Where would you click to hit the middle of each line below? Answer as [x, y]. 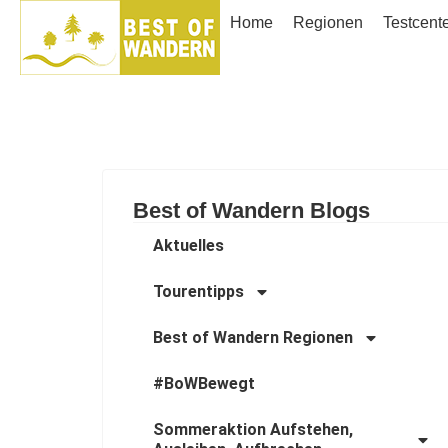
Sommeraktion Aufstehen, [253, 429]
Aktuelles [188, 245]
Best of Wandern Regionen [253, 337]
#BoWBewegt [204, 383]
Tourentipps [198, 291]
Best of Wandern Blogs [251, 210]
